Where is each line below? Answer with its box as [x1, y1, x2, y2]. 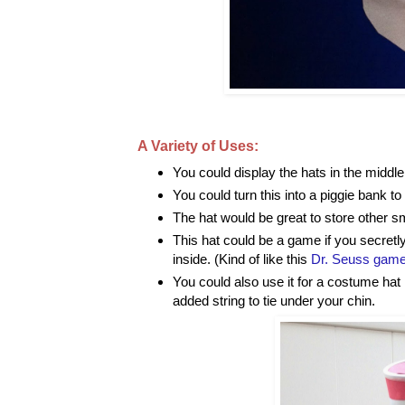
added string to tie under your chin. [172, 292, 375, 308]
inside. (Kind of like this [172, 250, 311, 267]
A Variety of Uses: [137, 137, 259, 154]
